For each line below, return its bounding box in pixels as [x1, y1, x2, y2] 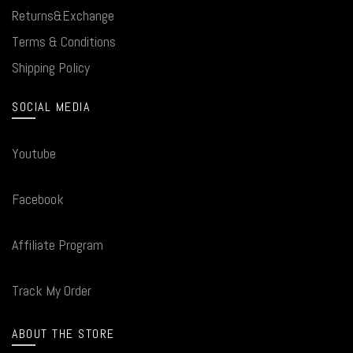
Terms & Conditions [12, 32, 116, 51]
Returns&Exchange [12, 6, 114, 25]
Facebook [12, 190, 64, 209]
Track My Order [12, 281, 91, 300]
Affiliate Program [12, 236, 103, 255]
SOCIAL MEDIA [12, 98, 90, 116]
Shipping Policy [12, 58, 90, 77]
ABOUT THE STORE [12, 325, 115, 343]
